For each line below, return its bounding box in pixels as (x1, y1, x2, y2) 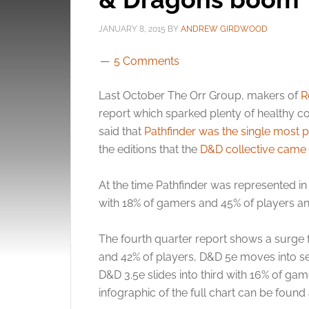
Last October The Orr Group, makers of (99, 89, 301, 102)
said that (99, 125, 144, 138)
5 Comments (114, 54, 179, 68)
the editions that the (99, 143, 200, 156)
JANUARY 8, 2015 (99, 24, 166, 34)
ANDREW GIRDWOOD (181, 24, 268, 34)
